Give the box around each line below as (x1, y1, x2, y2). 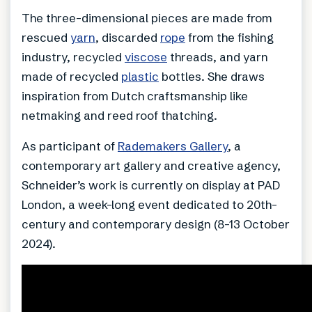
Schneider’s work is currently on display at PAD (22, 177, 280, 192)
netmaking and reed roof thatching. (22, 107, 217, 123)
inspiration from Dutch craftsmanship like (22, 88, 248, 103)
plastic (121, 68, 159, 84)
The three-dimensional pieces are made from (22, 10, 272, 25)
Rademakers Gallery (118, 138, 228, 153)
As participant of (22, 138, 118, 153)
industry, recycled (22, 49, 125, 64)
